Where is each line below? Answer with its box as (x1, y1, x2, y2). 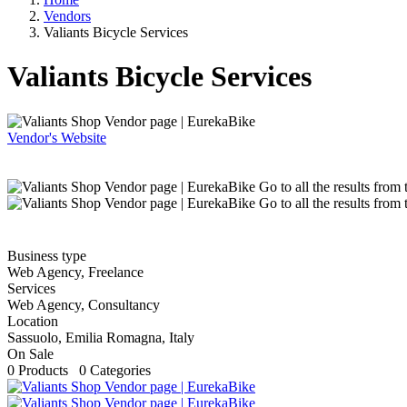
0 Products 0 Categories (7, 362, 151, 378)
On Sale (7, 345, 54, 362)
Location (7, 313, 58, 329)
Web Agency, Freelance (7, 263, 144, 280)
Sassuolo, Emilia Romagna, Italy (7, 329, 194, 345)
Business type (7, 247, 86, 263)
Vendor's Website (7, 129, 106, 145)
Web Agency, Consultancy (7, 296, 160, 313)
